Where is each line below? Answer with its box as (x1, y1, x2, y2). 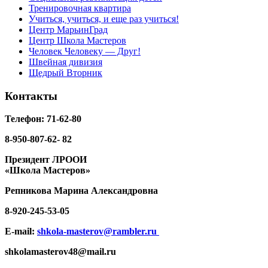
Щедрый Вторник (29, 67, 102, 78)
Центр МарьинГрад (29, 24, 108, 35)
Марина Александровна (54, 185, 158, 196)
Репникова (5, 185, 54, 196)
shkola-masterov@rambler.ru (37, 226, 159, 237)
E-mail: (5, 226, 37, 237)
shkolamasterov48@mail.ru (5, 246, 118, 257)
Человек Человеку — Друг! (29, 45, 141, 56)
